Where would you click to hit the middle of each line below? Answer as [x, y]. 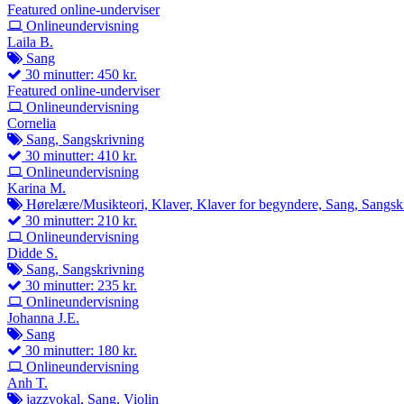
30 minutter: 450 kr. [79, 75]
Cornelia [32, 124]
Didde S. [32, 253]
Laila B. [30, 42]
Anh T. [28, 383]
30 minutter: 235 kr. [79, 286]
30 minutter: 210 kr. [79, 221]
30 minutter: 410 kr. [79, 156]
